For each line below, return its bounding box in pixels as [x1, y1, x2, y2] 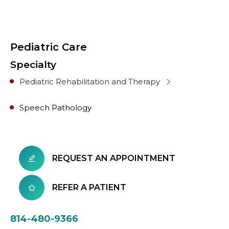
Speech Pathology [19, 103, 91, 112]
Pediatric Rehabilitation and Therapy [19, 77, 160, 86]
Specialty [10, 59, 56, 71]
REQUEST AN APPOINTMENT [52, 153, 175, 163]
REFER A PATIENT [52, 182, 126, 192]
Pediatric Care [10, 41, 87, 53]
